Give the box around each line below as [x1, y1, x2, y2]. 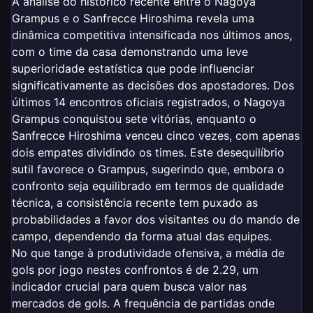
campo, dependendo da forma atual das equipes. [12, 228, 272, 243]
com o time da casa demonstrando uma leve [12, 44, 248, 59]
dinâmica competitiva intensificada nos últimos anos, [12, 27, 292, 42]
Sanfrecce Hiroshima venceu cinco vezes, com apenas [12, 128, 300, 143]
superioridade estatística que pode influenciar [12, 61, 254, 75]
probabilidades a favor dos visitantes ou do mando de [12, 212, 300, 226]
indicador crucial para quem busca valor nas [12, 279, 247, 293]
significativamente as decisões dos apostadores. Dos [12, 78, 294, 92]
